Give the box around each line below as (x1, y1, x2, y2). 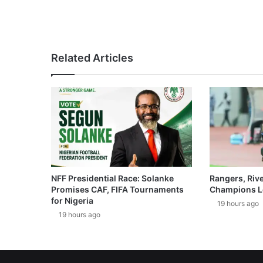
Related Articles (51, 52, 133, 65)
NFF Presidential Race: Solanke (51, 173, 174, 183)
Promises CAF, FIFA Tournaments (51, 184, 184, 194)
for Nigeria (51, 195, 93, 205)
